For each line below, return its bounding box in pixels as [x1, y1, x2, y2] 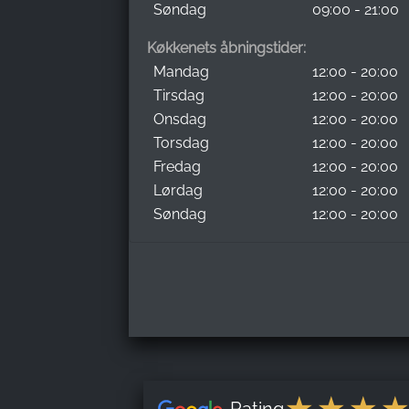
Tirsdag [153, 86, 204, 104]
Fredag [153, 157, 201, 175]
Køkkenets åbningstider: [147, 38, 306, 57]
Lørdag [153, 181, 203, 199]
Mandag [153, 62, 209, 80]
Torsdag [153, 133, 209, 152]
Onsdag [153, 110, 206, 128]
